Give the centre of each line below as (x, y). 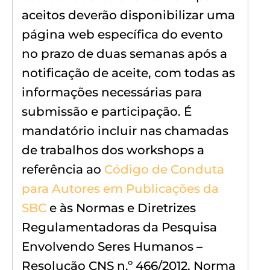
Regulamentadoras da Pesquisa (119, 227)
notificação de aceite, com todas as (128, 73)
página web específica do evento (122, 34)
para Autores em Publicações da (120, 188)
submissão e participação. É (107, 111)
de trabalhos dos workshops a (113, 150)
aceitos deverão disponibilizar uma (128, 15)
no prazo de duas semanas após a (124, 53)
